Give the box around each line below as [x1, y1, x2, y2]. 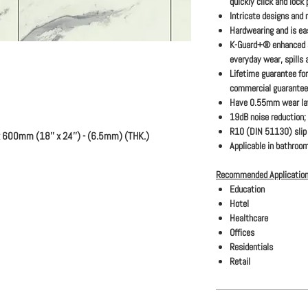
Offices [230, 226, 254, 239]
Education [230, 183, 265, 195]
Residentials [230, 241, 273, 253]
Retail [230, 255, 250, 267]
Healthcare [230, 212, 268, 224]
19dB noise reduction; [230, 111, 306, 123]
